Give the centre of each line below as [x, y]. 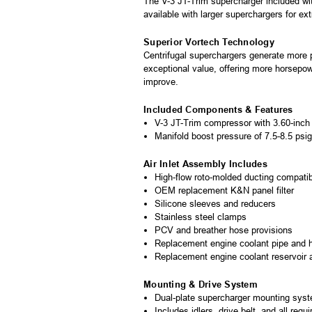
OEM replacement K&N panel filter [225, 190]
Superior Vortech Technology [209, 42]
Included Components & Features [218, 109]
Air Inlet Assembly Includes [205, 164]
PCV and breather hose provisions [224, 230]
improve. [161, 81]
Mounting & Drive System [201, 284]
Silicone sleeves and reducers [216, 203]
